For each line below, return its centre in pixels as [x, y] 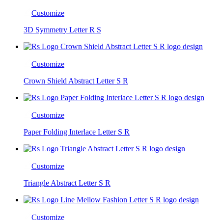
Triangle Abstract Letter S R [67, 183]
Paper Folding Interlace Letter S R [77, 132]
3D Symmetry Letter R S [62, 29]
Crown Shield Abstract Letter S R [76, 81]
